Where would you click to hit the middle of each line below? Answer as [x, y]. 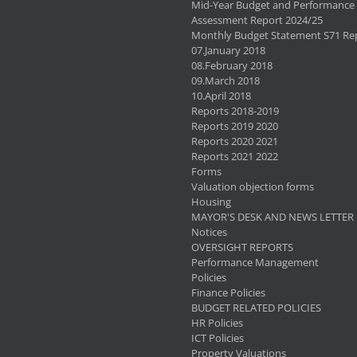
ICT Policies [218, 337]
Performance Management [255, 262]
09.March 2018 [226, 80]
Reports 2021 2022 [235, 156]
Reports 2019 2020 [235, 126]
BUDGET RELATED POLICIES [256, 307]
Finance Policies [228, 292]
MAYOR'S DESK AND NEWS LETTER [273, 216]
